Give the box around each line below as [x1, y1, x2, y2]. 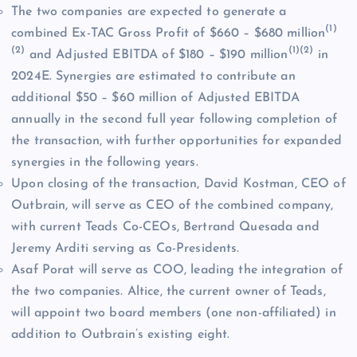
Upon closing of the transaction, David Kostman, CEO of [11, 178, 346, 191]
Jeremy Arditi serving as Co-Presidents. [11, 242, 240, 256]
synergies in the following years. [11, 156, 198, 170]
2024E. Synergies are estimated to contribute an [11, 70, 296, 84]
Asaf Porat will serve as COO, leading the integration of [11, 264, 343, 277]
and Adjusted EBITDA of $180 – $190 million [25, 49, 288, 62]
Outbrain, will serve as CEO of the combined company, [11, 199, 334, 213]
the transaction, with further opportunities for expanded [11, 135, 342, 148]
